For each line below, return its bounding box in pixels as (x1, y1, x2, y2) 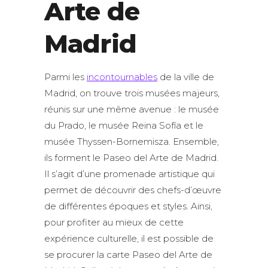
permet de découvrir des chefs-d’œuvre (44, 184, 221, 196)
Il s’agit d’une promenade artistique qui (44, 168, 215, 179)
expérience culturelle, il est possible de (44, 233, 214, 244)
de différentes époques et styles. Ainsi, (44, 200, 212, 212)
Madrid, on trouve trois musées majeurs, (44, 87, 220, 99)
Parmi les (44, 71, 87, 83)
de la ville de (157, 71, 214, 83)
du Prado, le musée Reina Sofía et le (44, 120, 203, 131)
